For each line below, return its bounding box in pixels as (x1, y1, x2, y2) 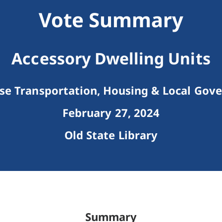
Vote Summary (38, 6, 184, 34)
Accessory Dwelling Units (11, 48, 211, 69)
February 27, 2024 (62, 105, 160, 120)
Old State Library (64, 127, 158, 143)
